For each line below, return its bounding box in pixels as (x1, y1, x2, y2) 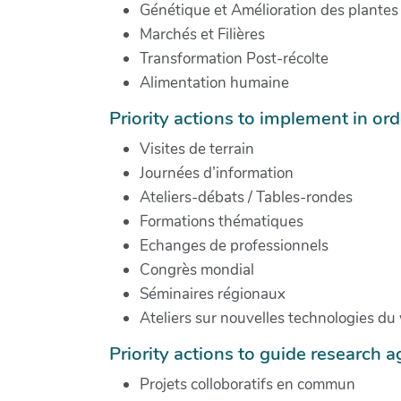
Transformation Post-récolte (140, 47, 328, 69)
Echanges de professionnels (140, 235, 328, 256)
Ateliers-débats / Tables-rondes (140, 186, 353, 208)
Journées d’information (140, 162, 294, 183)
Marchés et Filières (140, 23, 265, 45)
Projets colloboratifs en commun (140, 373, 355, 395)
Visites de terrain (140, 138, 254, 159)
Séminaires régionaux (140, 283, 286, 304)
